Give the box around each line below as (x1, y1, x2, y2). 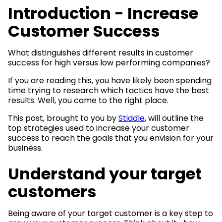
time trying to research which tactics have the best (8, 84, 209, 96)
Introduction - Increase (8, 1, 198, 24)
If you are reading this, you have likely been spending (8, 74, 212, 86)
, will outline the (145, 112, 204, 124)
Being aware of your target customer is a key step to (8, 207, 213, 219)
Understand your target (8, 162, 202, 185)
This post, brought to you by (8, 112, 118, 124)
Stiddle (118, 112, 145, 124)
